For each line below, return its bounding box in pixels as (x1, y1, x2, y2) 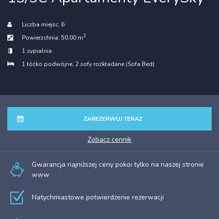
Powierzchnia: (22, 33, 61, 42)
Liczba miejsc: (22, 20, 61, 28)
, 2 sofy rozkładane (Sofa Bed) (72, 60, 154, 68)
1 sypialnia (22, 46, 52, 55)
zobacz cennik (91, 134, 131, 144)
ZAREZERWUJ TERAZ (83, 114, 142, 123)
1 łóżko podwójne (22, 60, 72, 68)
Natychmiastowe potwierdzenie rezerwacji (32, 192, 164, 202)
